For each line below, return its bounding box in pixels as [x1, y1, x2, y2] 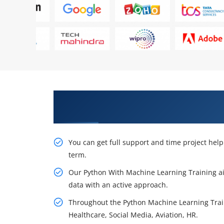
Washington [53, 103, 116, 119]
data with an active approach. [68, 179, 168, 189]
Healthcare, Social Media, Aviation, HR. [68, 209, 198, 219]
